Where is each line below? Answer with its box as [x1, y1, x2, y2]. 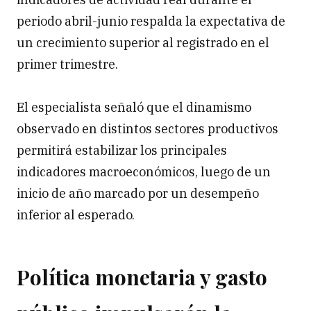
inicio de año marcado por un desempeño [17, 185, 259, 202]
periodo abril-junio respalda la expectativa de [17, 13, 285, 30]
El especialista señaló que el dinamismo [17, 99, 251, 116]
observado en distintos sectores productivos [17, 121, 278, 137]
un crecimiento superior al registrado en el [17, 35, 269, 51]
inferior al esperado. [17, 207, 135, 224]
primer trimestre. [17, 56, 118, 73]
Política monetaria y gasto [17, 263, 267, 292]
